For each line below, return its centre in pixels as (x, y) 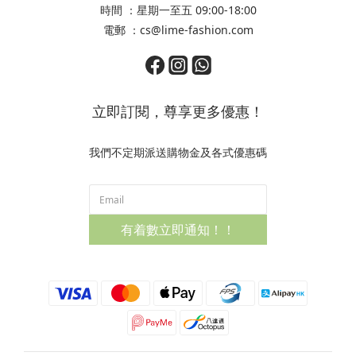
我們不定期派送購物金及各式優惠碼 (178, 152)
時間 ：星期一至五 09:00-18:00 (178, 10)
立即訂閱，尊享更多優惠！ (178, 111)
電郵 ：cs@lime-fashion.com (178, 30)
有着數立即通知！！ (178, 230)
